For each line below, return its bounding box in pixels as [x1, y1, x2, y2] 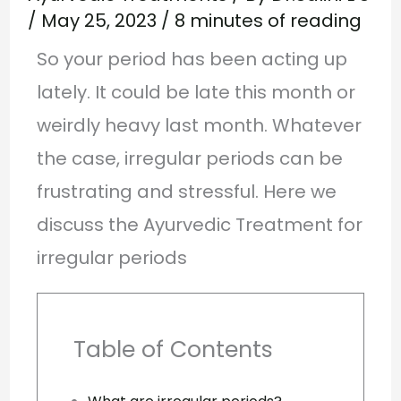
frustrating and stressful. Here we [36, 178, 337, 204]
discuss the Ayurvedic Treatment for [36, 211, 363, 237]
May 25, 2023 [40, 7, 161, 33]
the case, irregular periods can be [36, 145, 343, 171]
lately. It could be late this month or [36, 79, 355, 105]
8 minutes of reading [174, 7, 362, 33]
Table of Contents [73, 333, 273, 365]
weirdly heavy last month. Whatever [36, 112, 362, 138]
